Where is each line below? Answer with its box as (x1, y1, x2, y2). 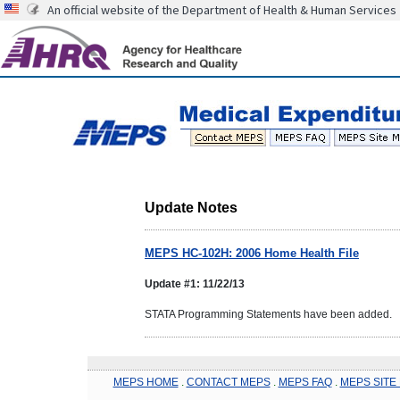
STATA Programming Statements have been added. (145, 307, 392, 321)
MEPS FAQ (278, 375, 332, 388)
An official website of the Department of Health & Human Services (47, 2, 396, 18)
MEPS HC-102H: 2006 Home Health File (145, 246, 359, 260)
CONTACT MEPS (186, 375, 271, 388)
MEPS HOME (112, 375, 179, 388)
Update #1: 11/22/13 (145, 277, 245, 290)
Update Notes (145, 199, 237, 215)
